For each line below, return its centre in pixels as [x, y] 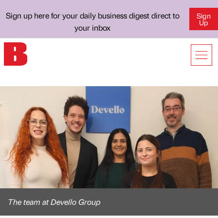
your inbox [93, 27]
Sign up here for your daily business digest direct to [92, 15]
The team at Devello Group [54, 202]
